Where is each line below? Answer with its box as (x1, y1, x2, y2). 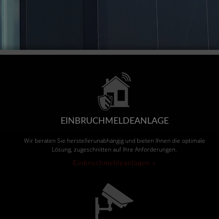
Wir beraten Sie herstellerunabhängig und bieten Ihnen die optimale (23, 136, 205, 145)
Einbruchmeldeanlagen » (73, 160, 156, 167)
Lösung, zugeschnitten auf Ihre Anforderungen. (52, 145, 177, 153)
